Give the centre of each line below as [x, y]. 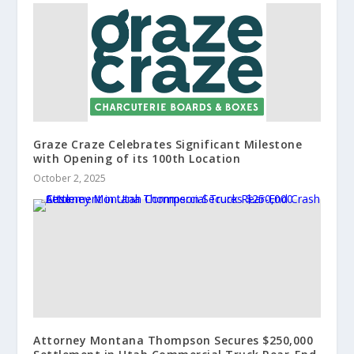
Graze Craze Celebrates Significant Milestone [168, 145]
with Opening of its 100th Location [137, 159]
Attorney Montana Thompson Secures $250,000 [173, 341]
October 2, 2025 [70, 179]
